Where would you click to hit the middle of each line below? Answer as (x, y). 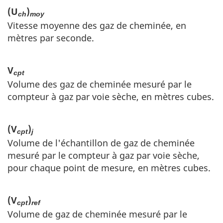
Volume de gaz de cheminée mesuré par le (97, 214)
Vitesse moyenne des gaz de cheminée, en (97, 25)
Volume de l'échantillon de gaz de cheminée (101, 143)
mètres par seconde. (51, 38)
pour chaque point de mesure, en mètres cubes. (109, 167)
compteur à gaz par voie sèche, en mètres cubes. (111, 96)
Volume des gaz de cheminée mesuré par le (100, 84)
